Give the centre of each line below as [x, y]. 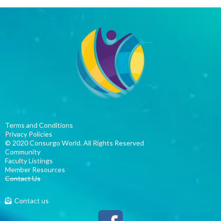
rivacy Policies [31, 134]
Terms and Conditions [39, 125]
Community [23, 152]
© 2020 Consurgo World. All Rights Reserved [74, 143]
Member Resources [35, 169]
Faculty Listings [29, 161]
